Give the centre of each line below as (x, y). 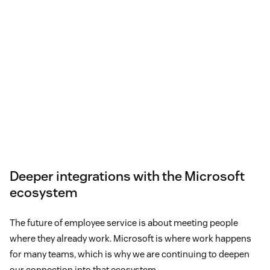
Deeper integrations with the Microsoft (127, 176)
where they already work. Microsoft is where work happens (130, 238)
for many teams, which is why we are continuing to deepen (130, 254)
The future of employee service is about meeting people (124, 222)
